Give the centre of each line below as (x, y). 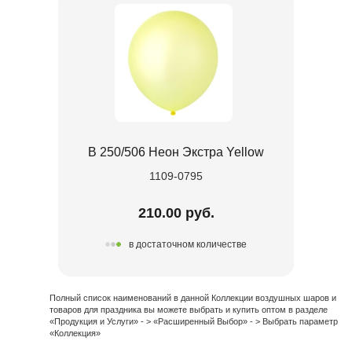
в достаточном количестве (188, 245)
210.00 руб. (176, 213)
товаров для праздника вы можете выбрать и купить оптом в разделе (189, 309)
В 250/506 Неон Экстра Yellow (176, 152)
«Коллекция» (75, 333)
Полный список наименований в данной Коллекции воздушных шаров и (193, 297)
